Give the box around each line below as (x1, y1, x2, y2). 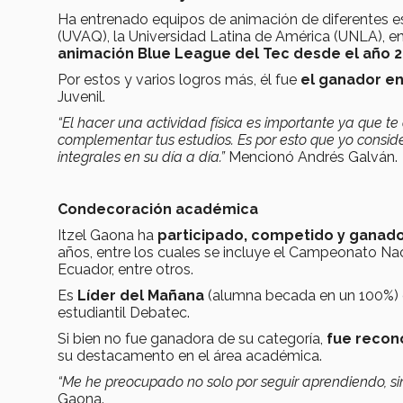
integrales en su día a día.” (58, 148, 225, 166)
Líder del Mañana (74, 287, 204, 305)
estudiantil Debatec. (58, 304, 190, 322)
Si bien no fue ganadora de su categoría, (58, 330, 327, 348)
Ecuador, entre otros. (58, 261, 193, 279)
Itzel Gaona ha (58, 227, 157, 245)
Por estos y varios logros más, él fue (58, 71, 300, 89)
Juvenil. (58, 88, 105, 106)
